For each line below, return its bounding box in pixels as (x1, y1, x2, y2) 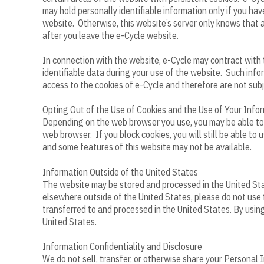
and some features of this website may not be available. (42, 141, 252, 153)
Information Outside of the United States (42, 166, 198, 178)
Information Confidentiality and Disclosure (42, 240, 202, 252)
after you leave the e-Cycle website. (42, 29, 179, 41)
